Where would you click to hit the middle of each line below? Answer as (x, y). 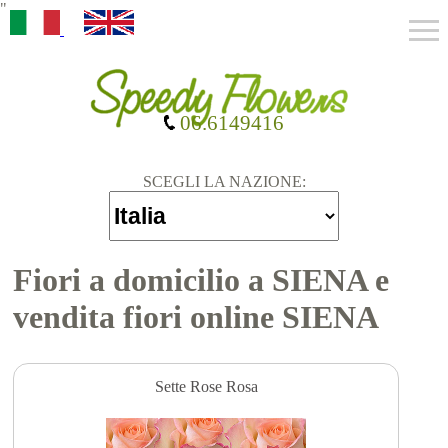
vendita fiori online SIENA (196, 317)
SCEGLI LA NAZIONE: (224, 181)
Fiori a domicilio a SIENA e (201, 280)
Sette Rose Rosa (206, 386)
